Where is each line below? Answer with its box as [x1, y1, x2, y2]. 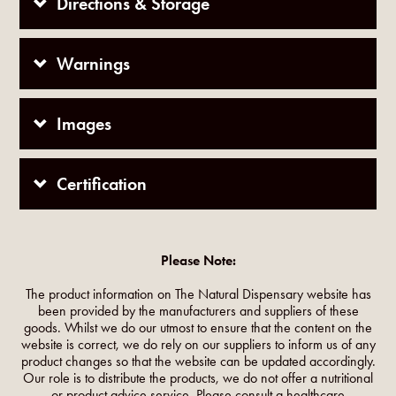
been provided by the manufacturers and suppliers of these [37, 302, 359, 320]
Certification [57, 173, 148, 195]
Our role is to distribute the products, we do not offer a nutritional [23, 369, 373, 387]
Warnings [57, 53, 131, 75]
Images [57, 113, 112, 135]
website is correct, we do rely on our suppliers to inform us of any [20, 336, 376, 354]
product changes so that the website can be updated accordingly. [20, 353, 376, 370]
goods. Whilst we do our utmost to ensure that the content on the [24, 319, 372, 337]
